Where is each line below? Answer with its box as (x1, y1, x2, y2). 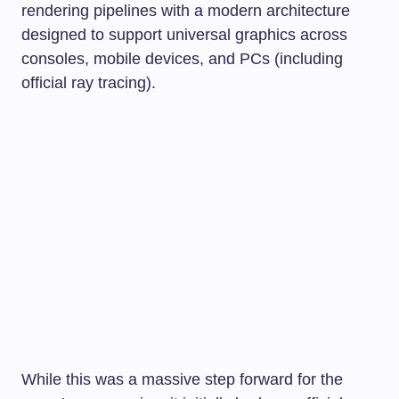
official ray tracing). (21, 74, 156, 93)
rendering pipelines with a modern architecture (21, 2, 350, 20)
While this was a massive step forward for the (21, 370, 343, 389)
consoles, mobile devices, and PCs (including (21, 50, 343, 69)
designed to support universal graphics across (21, 26, 347, 45)
